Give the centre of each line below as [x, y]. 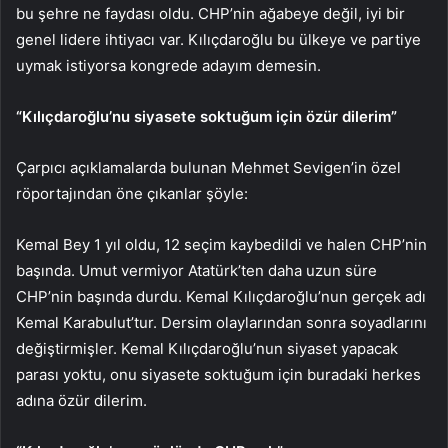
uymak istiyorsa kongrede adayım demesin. [168, 65]
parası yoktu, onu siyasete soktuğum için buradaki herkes [218, 374]
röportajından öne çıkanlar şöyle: [132, 193]
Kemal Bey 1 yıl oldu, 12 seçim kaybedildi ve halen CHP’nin [221, 244]
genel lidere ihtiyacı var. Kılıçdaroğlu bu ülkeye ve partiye [218, 39]
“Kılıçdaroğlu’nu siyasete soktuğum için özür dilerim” [206, 116]
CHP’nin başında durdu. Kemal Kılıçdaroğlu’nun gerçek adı [221, 296]
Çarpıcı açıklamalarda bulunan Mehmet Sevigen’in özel [208, 167]
